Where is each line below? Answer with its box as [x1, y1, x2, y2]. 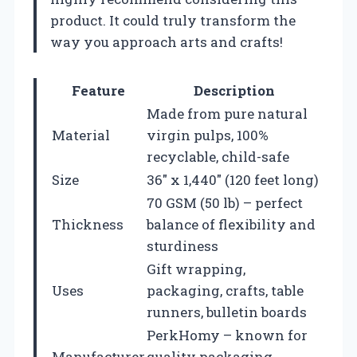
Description [194, 80, 275, 100]
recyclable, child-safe [147, 147, 289, 166]
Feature [72, 80, 125, 100]
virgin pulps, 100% [147, 125, 269, 144]
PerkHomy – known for [147, 325, 308, 344]
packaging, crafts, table [147, 280, 304, 300]
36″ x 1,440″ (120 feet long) [147, 170, 319, 189]
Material [52, 125, 110, 144]
